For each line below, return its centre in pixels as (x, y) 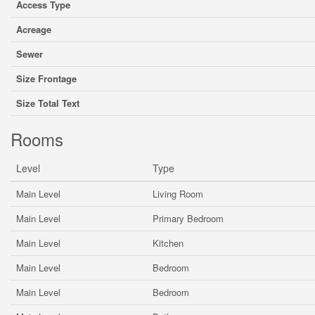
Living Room (178, 194)
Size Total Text (48, 103)
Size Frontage (46, 78)
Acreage (34, 29)
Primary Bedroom (188, 218)
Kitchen (168, 243)
